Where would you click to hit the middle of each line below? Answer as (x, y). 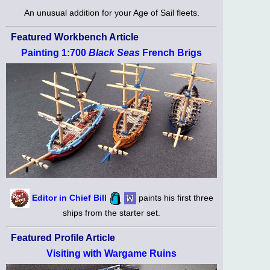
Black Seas (114, 53)
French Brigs (171, 53)
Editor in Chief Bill (69, 198)
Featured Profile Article (63, 237)
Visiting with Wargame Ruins (111, 253)
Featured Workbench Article (75, 37)
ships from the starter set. (111, 213)
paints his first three (174, 198)
